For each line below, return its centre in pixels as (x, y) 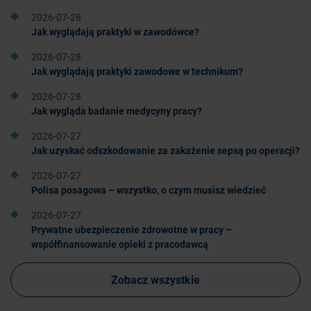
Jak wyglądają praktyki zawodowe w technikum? (137, 71)
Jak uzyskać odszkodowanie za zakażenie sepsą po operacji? (166, 150)
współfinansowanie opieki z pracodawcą (120, 244)
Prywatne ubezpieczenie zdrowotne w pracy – (132, 229)
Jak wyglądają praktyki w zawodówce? (115, 31)
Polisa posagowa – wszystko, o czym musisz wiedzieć (149, 190)
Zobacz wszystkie (155, 279)
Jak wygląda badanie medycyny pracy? (117, 110)
